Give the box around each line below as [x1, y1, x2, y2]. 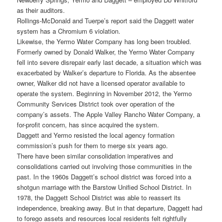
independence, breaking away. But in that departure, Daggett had [17, 203, 203, 213]
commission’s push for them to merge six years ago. [17, 141, 168, 151]
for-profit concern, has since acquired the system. [17, 120, 160, 130]
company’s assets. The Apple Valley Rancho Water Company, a [17, 110, 201, 119]
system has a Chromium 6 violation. [17, 26, 121, 36]
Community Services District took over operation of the [17, 99, 175, 109]
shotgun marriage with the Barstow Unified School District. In [17, 182, 192, 192]
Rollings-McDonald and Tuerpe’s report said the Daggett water [17, 16, 194, 26]
